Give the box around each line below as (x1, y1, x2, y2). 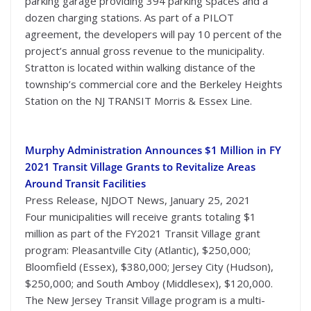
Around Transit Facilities (25, 176, 146, 190)
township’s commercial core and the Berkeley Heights (25, 77, 283, 92)
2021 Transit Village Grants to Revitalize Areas (25, 160, 255, 174)
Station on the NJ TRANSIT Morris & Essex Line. (25, 94, 252, 108)
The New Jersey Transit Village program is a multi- (25, 293, 265, 307)
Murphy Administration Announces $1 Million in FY (25, 143, 281, 157)
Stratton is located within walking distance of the (25, 60, 255, 75)
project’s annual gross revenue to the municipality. (25, 44, 264, 58)
